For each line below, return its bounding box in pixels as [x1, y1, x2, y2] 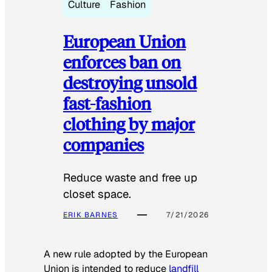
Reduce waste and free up [63, 170, 197, 185]
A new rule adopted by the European [44, 248, 208, 261]
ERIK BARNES [63, 209, 118, 220]
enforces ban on [63, 50, 181, 73]
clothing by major [63, 112, 195, 135]
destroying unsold [63, 71, 197, 94]
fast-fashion [63, 92, 151, 115]
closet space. [63, 186, 131, 201]
